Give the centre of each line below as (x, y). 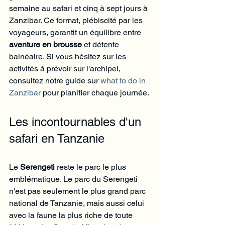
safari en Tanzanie (57, 138)
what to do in (124, 80)
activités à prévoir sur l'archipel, (66, 68)
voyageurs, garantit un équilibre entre (76, 32)
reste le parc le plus (91, 167)
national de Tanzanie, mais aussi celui (78, 203)
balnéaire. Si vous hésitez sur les (69, 56)
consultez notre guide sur (55, 80)
